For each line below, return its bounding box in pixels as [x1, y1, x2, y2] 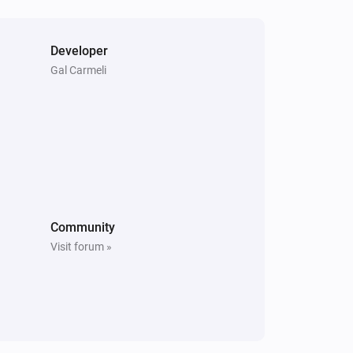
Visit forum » [50, 240, 112, 253]
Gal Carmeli [50, 63, 106, 76]
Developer [50, 43, 108, 58]
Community [50, 219, 115, 235]
